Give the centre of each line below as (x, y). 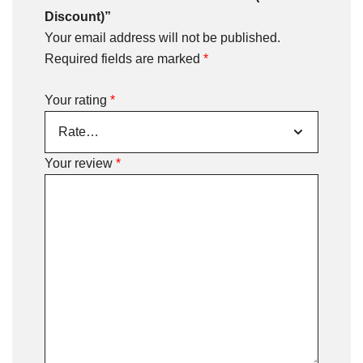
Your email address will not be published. (162, 37)
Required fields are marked (124, 58)
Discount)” (78, 16)
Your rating (77, 100)
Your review (80, 163)
